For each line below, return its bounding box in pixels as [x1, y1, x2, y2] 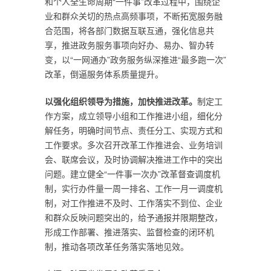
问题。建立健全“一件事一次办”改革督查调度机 [45, 168, 220, 180]
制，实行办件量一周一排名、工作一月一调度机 [45, 182, 223, 194]
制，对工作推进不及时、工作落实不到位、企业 [45, 197, 223, 209]
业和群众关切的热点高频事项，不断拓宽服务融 [45, 10, 223, 22]
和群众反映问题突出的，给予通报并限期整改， [45, 211, 223, 223]
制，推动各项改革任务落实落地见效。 [45, 240, 189, 252]
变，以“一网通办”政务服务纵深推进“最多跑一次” [45, 53, 226, 65]
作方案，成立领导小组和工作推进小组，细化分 [45, 109, 223, 122]
